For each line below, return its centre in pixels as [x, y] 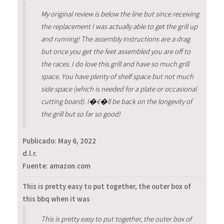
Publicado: [40, 141]
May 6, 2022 [77, 141]
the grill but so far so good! [80, 114]
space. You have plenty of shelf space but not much [117, 76]
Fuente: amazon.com [56, 166]
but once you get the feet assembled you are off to [115, 51]
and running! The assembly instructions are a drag [115, 39]
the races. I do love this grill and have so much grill [115, 64]
